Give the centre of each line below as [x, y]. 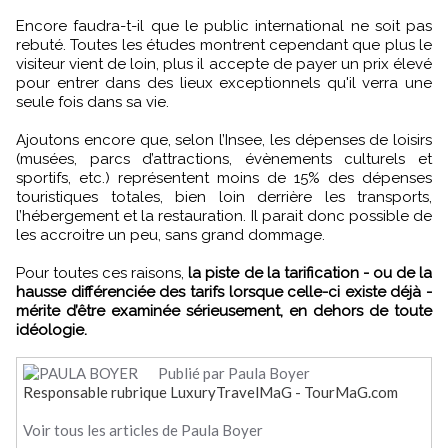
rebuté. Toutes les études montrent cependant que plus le [224, 44]
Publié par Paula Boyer [239, 372]
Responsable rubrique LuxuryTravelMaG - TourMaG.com [210, 391]
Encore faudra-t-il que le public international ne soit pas [224, 25]
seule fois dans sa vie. [92, 101]
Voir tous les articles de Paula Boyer [143, 429]
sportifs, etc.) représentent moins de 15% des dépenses [224, 177]
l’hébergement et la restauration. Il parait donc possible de [224, 215]
